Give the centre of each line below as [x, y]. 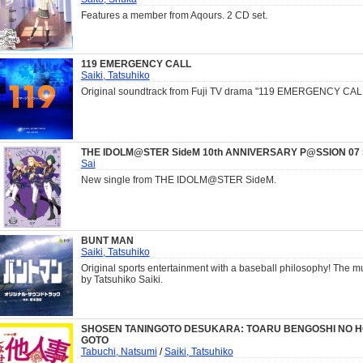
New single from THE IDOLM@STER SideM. [178, 180]
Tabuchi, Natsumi [119, 352]
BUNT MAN [107, 241]
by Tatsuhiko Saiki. [122, 280]
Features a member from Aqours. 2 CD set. [174, 15]
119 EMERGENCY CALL [136, 64]
